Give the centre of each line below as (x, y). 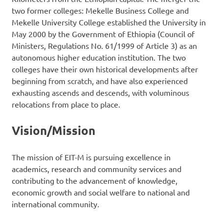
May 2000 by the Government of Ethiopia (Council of (103, 34)
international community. (55, 204)
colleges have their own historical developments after (105, 69)
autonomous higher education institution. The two (99, 57)
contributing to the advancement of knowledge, (95, 181)
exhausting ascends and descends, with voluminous (100, 93)
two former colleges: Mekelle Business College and (100, 11)
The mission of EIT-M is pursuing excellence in (91, 157)
